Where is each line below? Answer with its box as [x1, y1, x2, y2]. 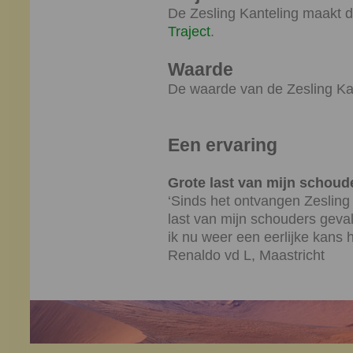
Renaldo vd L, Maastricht [167, 247, 325, 263]
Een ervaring [167, 136, 277, 155]
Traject [167, 24, 210, 39]
